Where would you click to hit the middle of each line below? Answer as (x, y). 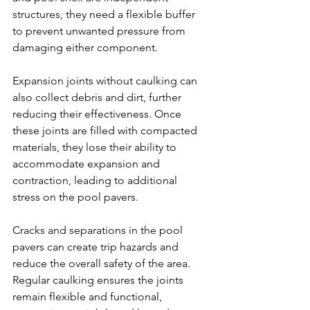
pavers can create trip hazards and (97, 246)
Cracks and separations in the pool (99, 230)
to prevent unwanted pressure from (100, 30)
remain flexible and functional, (89, 296)
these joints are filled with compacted (106, 130)
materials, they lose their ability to (96, 147)
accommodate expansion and (88, 163)
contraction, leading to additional (96, 180)
